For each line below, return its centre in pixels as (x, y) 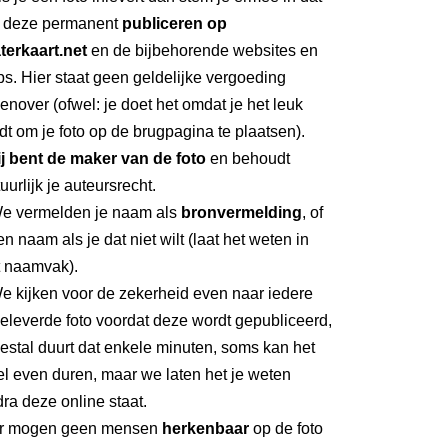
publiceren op (174, 23)
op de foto (286, 428)
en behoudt (248, 158)
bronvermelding (241, 212)
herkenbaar (205, 428)
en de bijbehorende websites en (202, 50)
